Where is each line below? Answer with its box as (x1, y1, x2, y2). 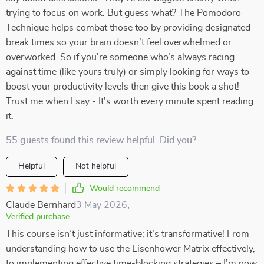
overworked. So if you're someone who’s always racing (6, 52, 235, 62)
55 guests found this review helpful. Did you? (6, 136, 196, 145)
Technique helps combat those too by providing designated (6, 23, 250, 32)
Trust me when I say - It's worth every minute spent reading (6, 97, 253, 106)
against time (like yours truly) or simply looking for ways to (6, 67, 249, 77)
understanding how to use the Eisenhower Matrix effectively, (6, 244, 255, 253)
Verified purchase (6, 213, 70, 221)
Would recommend (90, 184, 160, 193)
